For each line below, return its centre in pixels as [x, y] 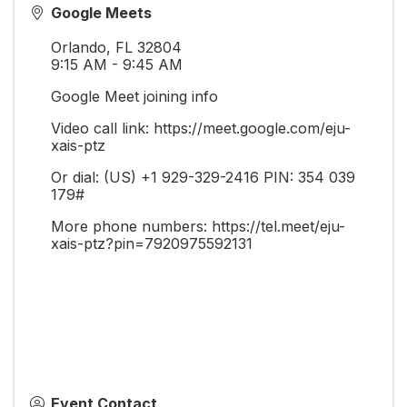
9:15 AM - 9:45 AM [119, 64]
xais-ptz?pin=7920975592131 [152, 243]
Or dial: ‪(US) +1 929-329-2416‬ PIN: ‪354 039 [203, 177]
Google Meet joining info [134, 96]
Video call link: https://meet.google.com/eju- [201, 128]
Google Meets [101, 12]
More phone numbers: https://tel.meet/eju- [198, 226]
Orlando [79, 47]
